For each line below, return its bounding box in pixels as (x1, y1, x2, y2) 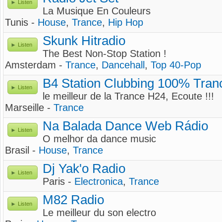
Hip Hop (108, 17, 143, 28)
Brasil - (5, 145, 39, 156)
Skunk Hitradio (43, 34, 125, 48)
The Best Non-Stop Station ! (43, 48, 166, 59)
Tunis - (5, 17, 38, 28)
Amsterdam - (5, 59, 65, 70)
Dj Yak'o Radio (43, 162, 125, 175)
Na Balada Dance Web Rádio (43, 119, 208, 133)
